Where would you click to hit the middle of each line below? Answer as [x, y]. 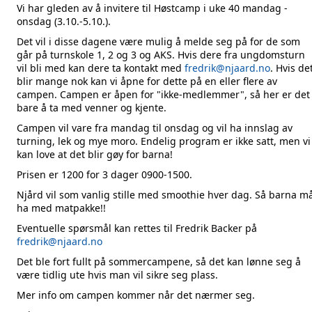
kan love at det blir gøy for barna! [95, 154]
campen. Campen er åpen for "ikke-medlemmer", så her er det [163, 94]
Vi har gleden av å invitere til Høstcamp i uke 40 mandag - [152, 8]
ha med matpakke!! [61, 208]
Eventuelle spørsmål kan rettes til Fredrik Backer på [137, 228]
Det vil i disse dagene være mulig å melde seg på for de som [158, 41]
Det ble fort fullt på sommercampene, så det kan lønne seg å [159, 262]
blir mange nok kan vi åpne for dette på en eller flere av [147, 81]
